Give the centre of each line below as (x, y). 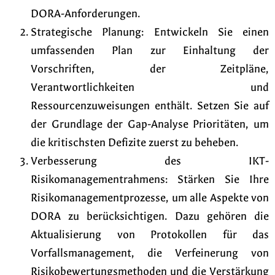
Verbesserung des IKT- (150, 161)
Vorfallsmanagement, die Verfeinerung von (150, 253)
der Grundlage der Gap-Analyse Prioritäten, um (150, 124)
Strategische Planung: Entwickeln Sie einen (150, 32)
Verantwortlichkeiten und (150, 87)
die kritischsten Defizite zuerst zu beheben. (134, 142)
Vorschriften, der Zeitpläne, (150, 69)
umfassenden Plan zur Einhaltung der (150, 50)
